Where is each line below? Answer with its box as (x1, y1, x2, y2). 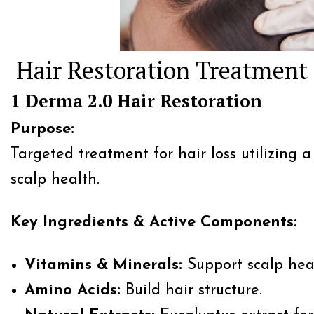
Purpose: (11, 121, 74, 137)
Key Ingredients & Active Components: (11, 214, 297, 231)
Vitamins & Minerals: (25, 257, 182, 273)
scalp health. (11, 172, 100, 188)
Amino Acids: (25, 282, 121, 299)
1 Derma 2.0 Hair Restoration (11, 89, 262, 112)
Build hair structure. (121, 282, 262, 299)
